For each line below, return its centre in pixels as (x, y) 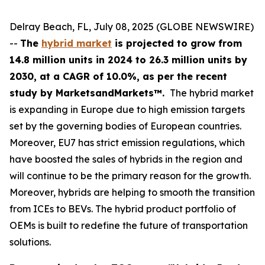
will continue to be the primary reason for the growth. (130, 176)
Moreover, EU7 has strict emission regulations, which (127, 143)
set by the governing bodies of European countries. (125, 126)
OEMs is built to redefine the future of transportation (129, 225)
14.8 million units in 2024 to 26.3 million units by (128, 60)
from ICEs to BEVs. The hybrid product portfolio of (123, 209)
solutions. (30, 242)
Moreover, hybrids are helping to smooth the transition (132, 192)
